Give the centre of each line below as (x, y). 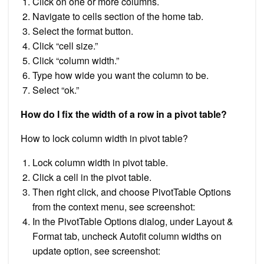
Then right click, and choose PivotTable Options (132, 192)
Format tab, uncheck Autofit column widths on (127, 236)
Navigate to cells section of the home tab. (118, 16)
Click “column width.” (76, 60)
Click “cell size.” (65, 45)
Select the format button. (83, 31)
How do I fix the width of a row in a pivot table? (124, 114)
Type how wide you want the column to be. (121, 75)
